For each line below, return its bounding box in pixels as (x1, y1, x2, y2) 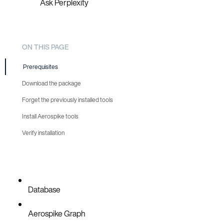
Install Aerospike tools (22, 112, 78, 121)
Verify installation (22, 128, 64, 137)
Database (28, 183, 60, 196)
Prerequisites (23, 62, 58, 71)
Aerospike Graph (28, 207, 85, 220)
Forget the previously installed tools (22, 95, 113, 104)
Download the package (22, 79, 81, 88)
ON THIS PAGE (22, 41, 68, 52)
